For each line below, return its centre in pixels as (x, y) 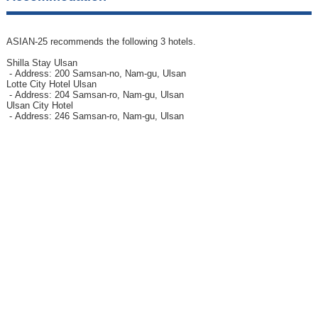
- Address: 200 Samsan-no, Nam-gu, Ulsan (96, 73)
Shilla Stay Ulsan (42, 62)
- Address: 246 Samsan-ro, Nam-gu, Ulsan (95, 116)
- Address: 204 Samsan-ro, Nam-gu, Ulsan (95, 94)
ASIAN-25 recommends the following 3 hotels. (101, 41)
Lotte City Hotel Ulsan (51, 84)
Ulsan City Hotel (39, 105)
